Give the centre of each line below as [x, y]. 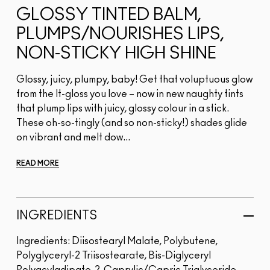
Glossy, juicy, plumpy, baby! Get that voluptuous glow [134, 80]
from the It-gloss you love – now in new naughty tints [130, 94]
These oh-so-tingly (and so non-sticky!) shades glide [132, 123]
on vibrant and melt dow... [73, 138]
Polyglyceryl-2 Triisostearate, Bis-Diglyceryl [114, 256]
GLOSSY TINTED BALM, [109, 15]
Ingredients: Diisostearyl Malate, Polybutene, [117, 241]
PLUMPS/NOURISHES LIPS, [120, 35]
